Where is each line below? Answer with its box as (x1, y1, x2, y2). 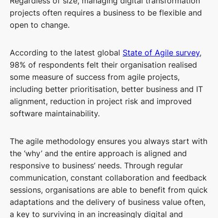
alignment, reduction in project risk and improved (10, 96, 192, 107)
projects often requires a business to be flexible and (10, 8, 202, 18)
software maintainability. (10, 109, 100, 119)
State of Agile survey (123, 48, 200, 58)
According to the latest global (10, 48, 123, 58)
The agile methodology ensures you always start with (10, 136, 207, 146)
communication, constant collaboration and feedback (10, 173, 207, 183)
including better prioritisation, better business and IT (10, 84, 203, 94)
